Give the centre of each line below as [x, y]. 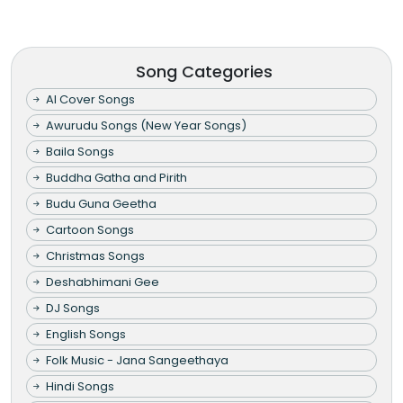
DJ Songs [73, 309]
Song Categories [204, 72]
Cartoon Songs [90, 230]
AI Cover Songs [90, 100]
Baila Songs [80, 152]
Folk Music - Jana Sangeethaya [137, 361]
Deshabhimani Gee [103, 282]
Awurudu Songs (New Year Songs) [146, 126]
